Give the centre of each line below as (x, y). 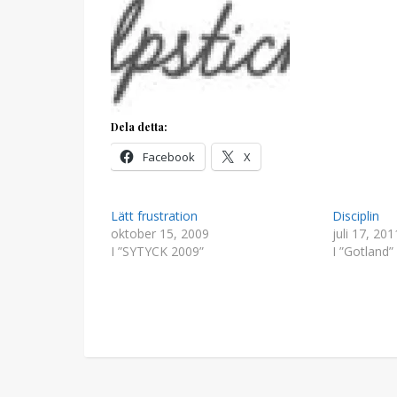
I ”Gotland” (362, 251)
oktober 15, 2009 (160, 234)
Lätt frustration (154, 216)
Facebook (169, 157)
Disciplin (355, 216)
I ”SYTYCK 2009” (157, 251)
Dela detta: (139, 127)
